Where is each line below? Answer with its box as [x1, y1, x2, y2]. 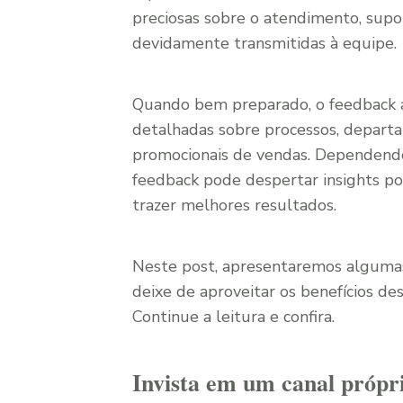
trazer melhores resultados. [132, 194, 336, 216]
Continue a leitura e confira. [132, 306, 335, 327]
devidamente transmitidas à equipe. [132, 32, 397, 54]
